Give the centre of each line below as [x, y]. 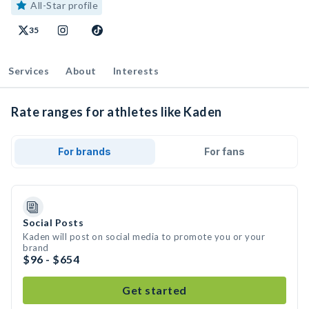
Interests [136, 71]
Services [29, 71]
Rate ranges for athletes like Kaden [117, 112]
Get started [154, 290]
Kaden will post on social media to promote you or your [144, 237]
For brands [85, 151]
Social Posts [53, 222]
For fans [224, 151]
